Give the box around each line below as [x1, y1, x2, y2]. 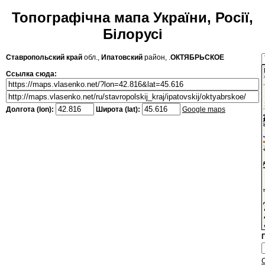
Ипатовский [101, 53, 143, 62]
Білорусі [102, 26, 163, 43]
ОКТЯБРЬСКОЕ [170, 53, 224, 62]
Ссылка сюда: [6, 70, 57, 79]
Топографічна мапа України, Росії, [12, 9, 253, 26]
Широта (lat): [94, 105, 142, 114]
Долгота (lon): [6, 105, 56, 114]
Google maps [182, 105, 225, 114]
